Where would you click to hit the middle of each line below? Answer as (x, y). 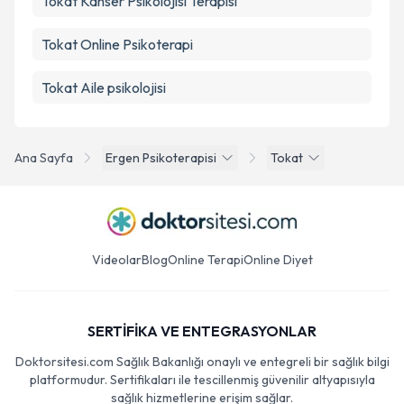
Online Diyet (278, 260)
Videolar (116, 260)
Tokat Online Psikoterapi (117, 44)
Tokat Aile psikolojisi (104, 87)
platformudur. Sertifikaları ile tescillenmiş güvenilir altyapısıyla (202, 380)
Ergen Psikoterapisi (161, 158)
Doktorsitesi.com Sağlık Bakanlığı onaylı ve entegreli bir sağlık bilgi (202, 362)
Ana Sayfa (44, 158)
